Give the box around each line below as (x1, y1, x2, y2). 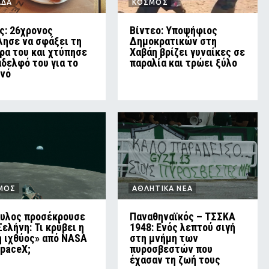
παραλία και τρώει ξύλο (129, 56, 237, 70)
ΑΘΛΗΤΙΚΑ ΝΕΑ (131, 184, 193, 193)
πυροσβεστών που (129, 243, 213, 256)
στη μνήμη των (129, 232, 198, 245)
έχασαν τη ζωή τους (129, 253, 220, 267)
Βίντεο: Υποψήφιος (129, 24, 217, 37)
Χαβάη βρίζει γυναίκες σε (129, 46, 245, 59)
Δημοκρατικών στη (129, 35, 217, 48)
